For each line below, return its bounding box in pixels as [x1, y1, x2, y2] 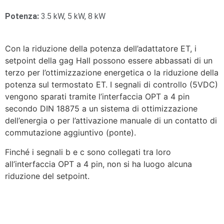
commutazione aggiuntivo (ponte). [5, 127, 136, 138]
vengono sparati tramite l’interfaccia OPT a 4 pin [5, 91, 189, 102]
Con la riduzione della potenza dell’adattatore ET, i [5, 43, 196, 54]
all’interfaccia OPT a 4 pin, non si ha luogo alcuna [5, 158, 192, 169]
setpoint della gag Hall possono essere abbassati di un [5, 55, 212, 66]
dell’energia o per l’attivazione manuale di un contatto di [5, 115, 217, 126]
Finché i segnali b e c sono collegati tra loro [5, 146, 171, 157]
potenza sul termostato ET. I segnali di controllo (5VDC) [5, 79, 218, 90]
